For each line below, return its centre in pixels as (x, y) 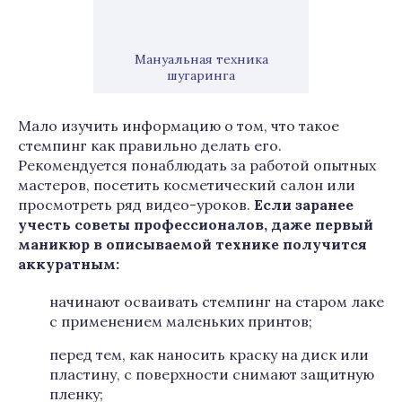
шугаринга (201, 75)
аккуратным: (69, 264)
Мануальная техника (201, 59)
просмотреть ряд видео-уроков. (136, 205)
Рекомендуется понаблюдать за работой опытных (197, 165)
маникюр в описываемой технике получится (192, 244)
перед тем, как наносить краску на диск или (209, 354)
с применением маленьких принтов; (181, 321)
